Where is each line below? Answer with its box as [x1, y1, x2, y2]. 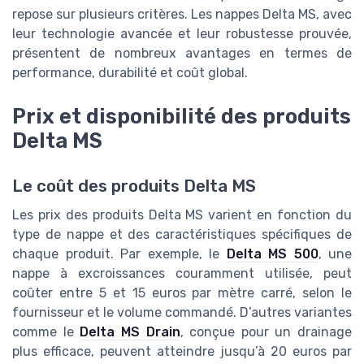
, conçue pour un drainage [180, 324, 352, 340]
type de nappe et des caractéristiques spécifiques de [12, 227, 352, 243]
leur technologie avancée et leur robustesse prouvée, [12, 26, 352, 42]
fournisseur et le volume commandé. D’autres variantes [12, 305, 352, 321]
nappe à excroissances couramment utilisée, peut [12, 266, 352, 282]
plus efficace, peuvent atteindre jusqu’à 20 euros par [12, 344, 352, 360]
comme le [12, 324, 80, 340]
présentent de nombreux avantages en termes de [12, 45, 352, 62]
